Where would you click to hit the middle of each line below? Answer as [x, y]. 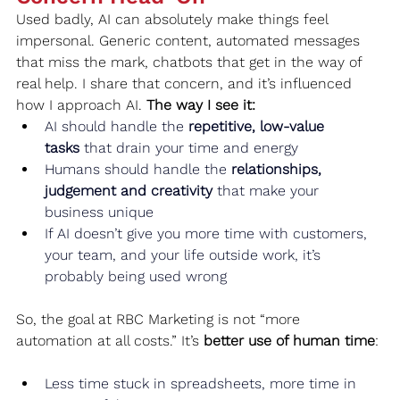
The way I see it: [201, 104]
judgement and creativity [129, 190]
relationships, [279, 169]
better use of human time [289, 340]
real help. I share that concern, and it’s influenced [186, 83]
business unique [99, 212]
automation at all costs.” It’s [110, 340]
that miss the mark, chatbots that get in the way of [191, 62]
